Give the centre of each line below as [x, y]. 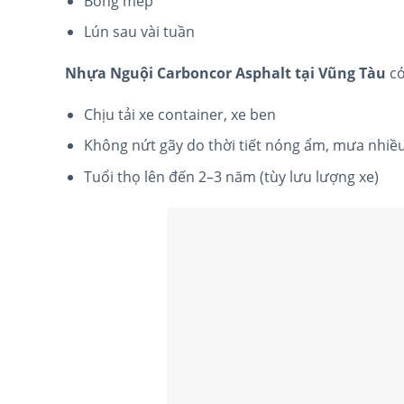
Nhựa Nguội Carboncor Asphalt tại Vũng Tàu [225, 73]
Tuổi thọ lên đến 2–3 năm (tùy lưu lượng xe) [231, 177]
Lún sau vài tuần [139, 32]
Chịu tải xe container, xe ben [179, 114]
